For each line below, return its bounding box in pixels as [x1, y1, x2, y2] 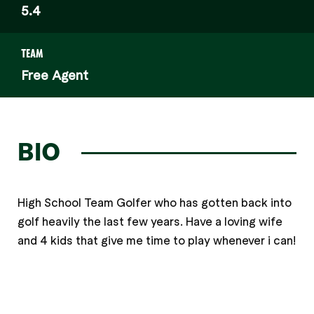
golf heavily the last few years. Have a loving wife [18, 213, 282, 229]
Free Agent [21, 66, 88, 83]
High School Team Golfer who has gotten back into [18, 194, 292, 210]
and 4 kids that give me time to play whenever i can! [18, 232, 296, 248]
